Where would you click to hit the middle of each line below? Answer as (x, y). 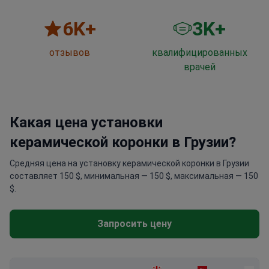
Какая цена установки (86, 123)
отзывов (70, 53)
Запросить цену (134, 224)
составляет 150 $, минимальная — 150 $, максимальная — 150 (134, 176)
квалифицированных (199, 53)
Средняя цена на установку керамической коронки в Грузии (129, 164)
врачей (199, 67)
